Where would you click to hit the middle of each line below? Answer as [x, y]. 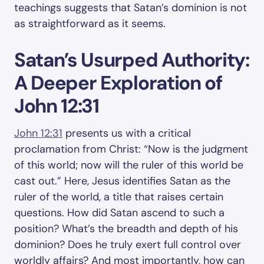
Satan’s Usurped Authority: [132, 60]
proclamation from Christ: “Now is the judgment [131, 149]
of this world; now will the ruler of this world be [129, 165]
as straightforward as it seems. [90, 24]
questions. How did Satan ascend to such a [119, 213]
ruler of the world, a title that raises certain [119, 197]
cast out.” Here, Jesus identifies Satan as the [122, 181]
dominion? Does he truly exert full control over [128, 245]
